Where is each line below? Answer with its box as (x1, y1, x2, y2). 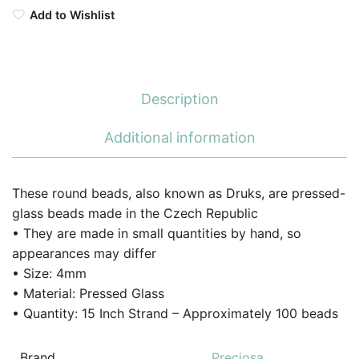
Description (140, 91, 219, 108)
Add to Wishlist (30, 8, 115, 22)
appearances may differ (12, 245, 156, 262)
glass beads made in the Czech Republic (12, 205, 258, 222)
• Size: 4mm (12, 265, 87, 282)
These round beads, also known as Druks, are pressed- (12, 185, 345, 202)
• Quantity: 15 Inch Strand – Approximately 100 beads (12, 305, 338, 322)
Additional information (103, 129, 256, 147)
